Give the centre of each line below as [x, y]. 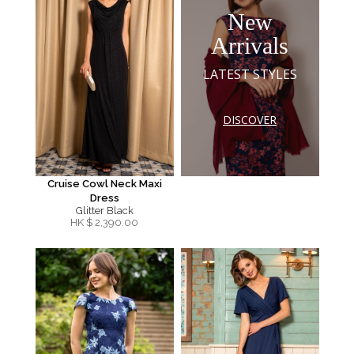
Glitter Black [104, 211]
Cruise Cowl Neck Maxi [104, 184]
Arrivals [250, 45]
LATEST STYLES [250, 74]
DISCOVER [250, 119]
